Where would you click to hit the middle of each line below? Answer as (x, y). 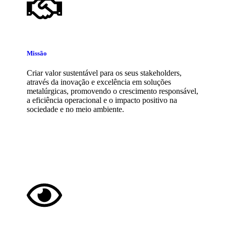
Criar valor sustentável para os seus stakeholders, (104, 73)
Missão (37, 53)
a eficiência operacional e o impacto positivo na (102, 100)
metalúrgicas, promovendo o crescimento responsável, (112, 91)
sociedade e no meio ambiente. (75, 109)
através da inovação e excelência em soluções (99, 82)
